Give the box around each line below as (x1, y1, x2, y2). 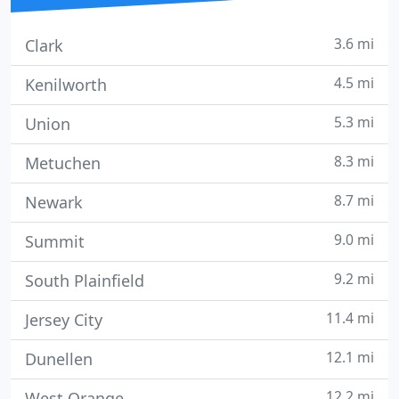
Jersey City (25, 309, 102, 330)
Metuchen (25, 152, 101, 174)
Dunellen (25, 348, 93, 370)
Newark (25, 191, 83, 213)
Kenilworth (25, 74, 107, 95)
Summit (25, 231, 85, 252)
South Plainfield (25, 270, 144, 291)
